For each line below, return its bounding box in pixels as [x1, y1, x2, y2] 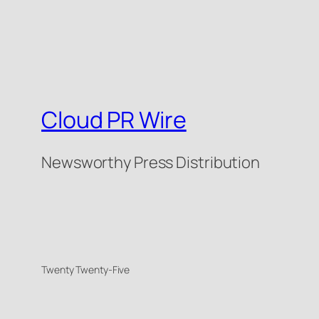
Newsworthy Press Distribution [41, 151, 261, 173]
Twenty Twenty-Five [41, 262, 130, 276]
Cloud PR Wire [41, 104, 187, 136]
